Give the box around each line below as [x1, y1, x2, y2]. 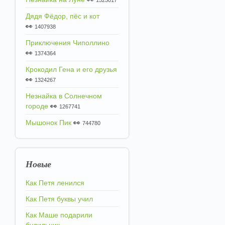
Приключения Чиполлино [26, 39, 109, 47]
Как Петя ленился [26, 179, 84, 187]
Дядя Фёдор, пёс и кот [26, 12, 99, 20]
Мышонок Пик [26, 119, 71, 127]
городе [26, 102, 48, 110]
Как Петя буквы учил [26, 195, 93, 203]
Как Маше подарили [26, 211, 92, 219]
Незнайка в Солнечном [26, 92, 102, 100]
